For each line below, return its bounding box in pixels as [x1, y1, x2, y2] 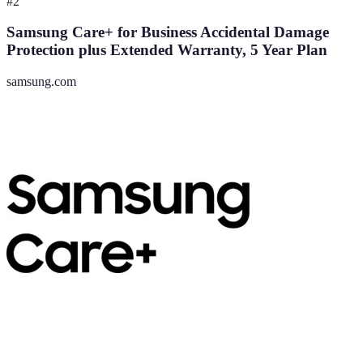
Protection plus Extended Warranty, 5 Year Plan [6, 41, 327, 59]
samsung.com [6, 75, 76, 88]
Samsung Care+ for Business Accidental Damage [6, 23, 329, 41]
